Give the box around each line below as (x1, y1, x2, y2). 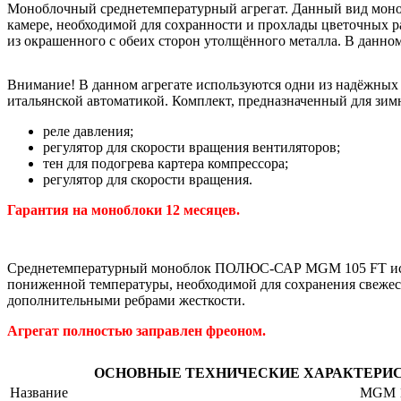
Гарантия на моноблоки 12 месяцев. (7, 201, 240, 218)
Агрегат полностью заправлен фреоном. (7, 322, 266, 338)
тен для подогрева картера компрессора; (43, 155, 288, 171)
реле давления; (43, 123, 133, 139)
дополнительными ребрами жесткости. (7, 292, 245, 308)
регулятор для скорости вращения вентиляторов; (43, 139, 340, 155)
